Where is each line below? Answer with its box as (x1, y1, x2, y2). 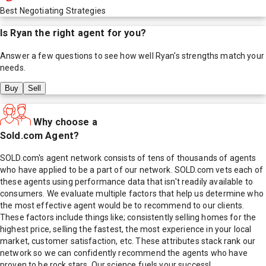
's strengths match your (174, 50, 264, 61)
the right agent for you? (32, 27, 146, 39)
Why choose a (33, 116, 97, 128)
